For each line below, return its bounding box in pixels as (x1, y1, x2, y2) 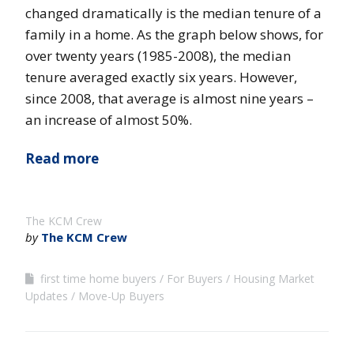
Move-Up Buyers (78, 288, 164, 304)
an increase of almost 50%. (25, 111, 192, 130)
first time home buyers (40, 271, 156, 287)
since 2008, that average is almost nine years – (25, 89, 314, 108)
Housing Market (233, 271, 314, 287)
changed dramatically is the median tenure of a (25, 4, 322, 23)
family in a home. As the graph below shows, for (25, 25, 323, 44)
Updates (25, 288, 68, 304)
